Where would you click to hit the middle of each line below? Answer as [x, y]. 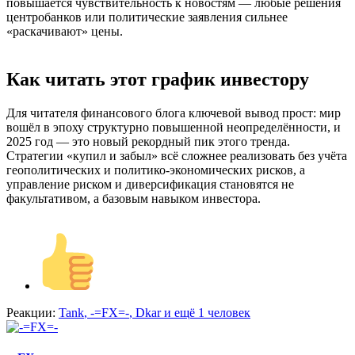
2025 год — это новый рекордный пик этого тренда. [148, 141]
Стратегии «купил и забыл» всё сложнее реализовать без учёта [177, 155]
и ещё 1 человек [206, 312]
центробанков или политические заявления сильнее [147, 17]
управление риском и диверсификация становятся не [150, 184]
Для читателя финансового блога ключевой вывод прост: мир [174, 113]
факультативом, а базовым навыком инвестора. [134, 198]
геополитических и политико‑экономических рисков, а [156, 170]
